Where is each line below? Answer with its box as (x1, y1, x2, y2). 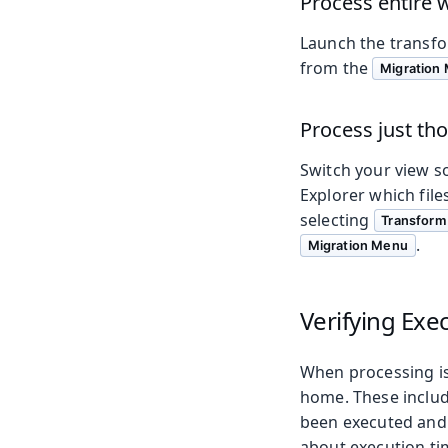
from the (300, 57, 373, 80)
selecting (300, 209, 374, 232)
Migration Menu (307, 237, 408, 253)
